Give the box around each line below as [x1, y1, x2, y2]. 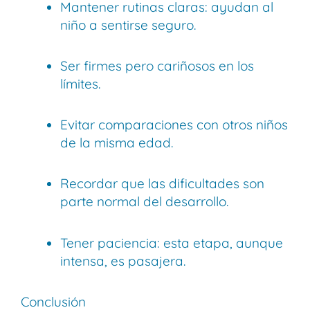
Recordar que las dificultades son [60, 175, 264, 192]
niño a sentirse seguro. [60, 16, 196, 33]
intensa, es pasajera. [60, 252, 185, 269]
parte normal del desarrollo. [60, 193, 228, 210]
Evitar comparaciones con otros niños [60, 116, 288, 134]
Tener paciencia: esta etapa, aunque [60, 234, 283, 251]
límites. [60, 75, 100, 92]
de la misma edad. [60, 134, 173, 152]
